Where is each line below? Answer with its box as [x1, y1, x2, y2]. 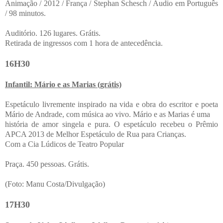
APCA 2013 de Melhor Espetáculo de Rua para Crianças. [5, 129, 186, 138]
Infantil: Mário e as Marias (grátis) [5, 80, 121, 89]
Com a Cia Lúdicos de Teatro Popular [5, 139, 124, 148]
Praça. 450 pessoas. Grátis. [5, 159, 89, 168]
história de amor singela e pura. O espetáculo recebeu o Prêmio [5, 119, 218, 128]
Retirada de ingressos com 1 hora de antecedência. [5, 38, 163, 47]
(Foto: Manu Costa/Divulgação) [5, 179, 105, 188]
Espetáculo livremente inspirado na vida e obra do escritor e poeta [5, 100, 218, 109]
